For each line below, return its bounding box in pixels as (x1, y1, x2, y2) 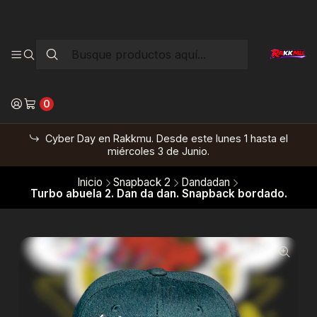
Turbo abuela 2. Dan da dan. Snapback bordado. (30, 186, 287, 200)
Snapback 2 (113, 175, 171, 189)
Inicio (76, 175, 103, 189)
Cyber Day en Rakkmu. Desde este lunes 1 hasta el (42, 132, 289, 144)
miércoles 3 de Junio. (108, 144, 209, 157)
